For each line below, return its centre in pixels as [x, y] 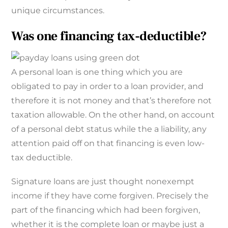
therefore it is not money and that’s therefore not [112, 100]
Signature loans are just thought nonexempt [103, 181]
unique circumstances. [58, 11]
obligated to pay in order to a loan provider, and [108, 86]
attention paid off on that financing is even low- [108, 143]
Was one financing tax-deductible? [109, 37]
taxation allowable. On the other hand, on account [113, 115]
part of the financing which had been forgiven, [106, 210]
